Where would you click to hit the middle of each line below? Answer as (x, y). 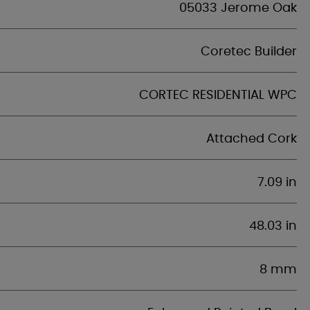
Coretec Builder (249, 52)
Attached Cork (252, 139)
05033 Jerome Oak (238, 8)
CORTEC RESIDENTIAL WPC (218, 95)
